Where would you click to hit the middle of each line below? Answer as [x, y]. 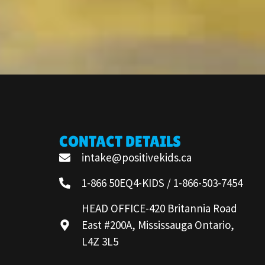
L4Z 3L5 [100, 242]
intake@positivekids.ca [137, 158]
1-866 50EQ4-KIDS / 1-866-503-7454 [162, 183]
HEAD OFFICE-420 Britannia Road [160, 209]
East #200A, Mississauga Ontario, [158, 225]
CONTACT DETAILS [120, 142]
